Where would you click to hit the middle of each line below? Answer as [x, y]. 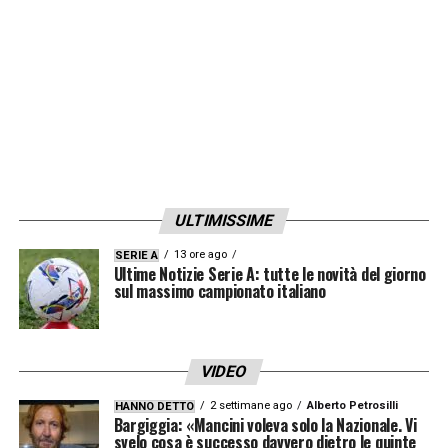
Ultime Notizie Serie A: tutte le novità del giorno [269, 273]
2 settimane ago [250, 405]
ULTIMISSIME [224, 220]
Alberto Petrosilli [352, 405]
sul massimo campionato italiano [219, 290]
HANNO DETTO [154, 406]
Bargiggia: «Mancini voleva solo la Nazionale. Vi [265, 424]
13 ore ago [200, 254]
